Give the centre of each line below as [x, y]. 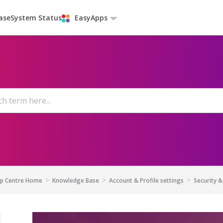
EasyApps [91, 18]
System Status [36, 18]
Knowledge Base [75, 180]
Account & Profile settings [146, 180]
